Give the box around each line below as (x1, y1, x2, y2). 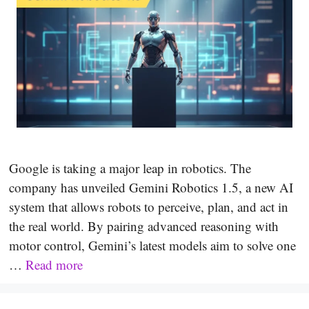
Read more (26, 255, 83, 273)
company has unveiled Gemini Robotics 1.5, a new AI (9, 178, 293, 196)
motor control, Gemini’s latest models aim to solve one (9, 236, 296, 254)
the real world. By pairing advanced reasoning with (9, 217, 279, 235)
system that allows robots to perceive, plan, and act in (9, 197, 288, 215)
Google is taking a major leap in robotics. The (9, 159, 251, 177)
